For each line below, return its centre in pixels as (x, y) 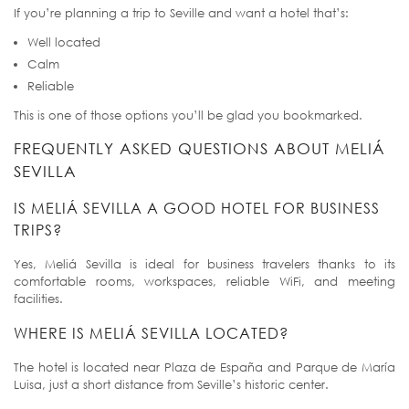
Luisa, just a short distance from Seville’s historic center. (171, 385)
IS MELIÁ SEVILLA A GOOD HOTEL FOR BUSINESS (197, 209)
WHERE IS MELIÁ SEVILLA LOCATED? (151, 334)
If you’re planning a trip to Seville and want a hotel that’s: (181, 13)
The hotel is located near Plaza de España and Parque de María (204, 367)
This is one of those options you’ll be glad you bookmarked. (188, 115)
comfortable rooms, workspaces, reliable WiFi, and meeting (204, 282)
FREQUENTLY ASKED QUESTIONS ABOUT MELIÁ (199, 149)
